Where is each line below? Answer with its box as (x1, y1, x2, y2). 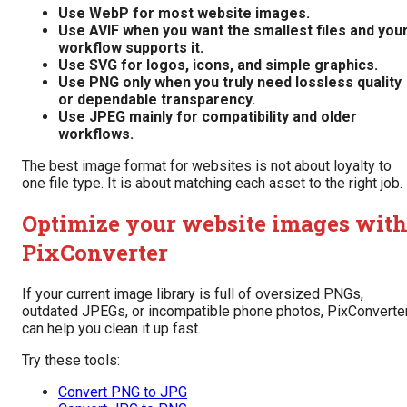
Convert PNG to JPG (58, 383, 187, 402)
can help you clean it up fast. (22, 320, 201, 338)
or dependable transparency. (58, 90, 255, 108)
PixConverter (22, 238, 168, 268)
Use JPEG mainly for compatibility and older (58, 107, 357, 125)
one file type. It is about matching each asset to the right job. (22, 174, 402, 192)
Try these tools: (22, 352, 120, 370)
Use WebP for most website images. (58, 4, 310, 22)
